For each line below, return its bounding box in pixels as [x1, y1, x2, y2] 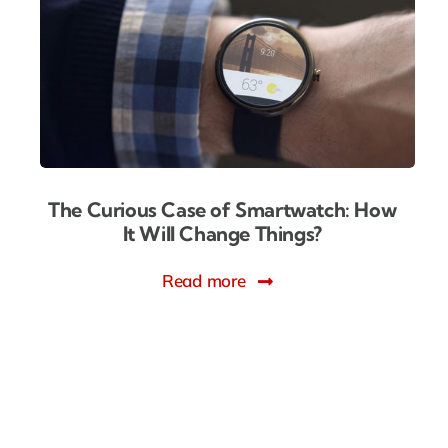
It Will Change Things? [122, 221, 322, 247]
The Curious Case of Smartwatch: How [48, 197, 397, 223]
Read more [161, 270, 246, 292]
